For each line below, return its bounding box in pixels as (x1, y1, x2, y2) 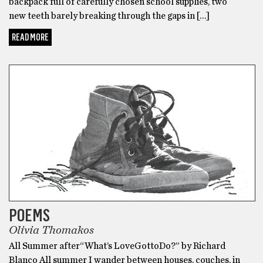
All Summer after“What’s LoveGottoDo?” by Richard (9, 241, 225, 251)
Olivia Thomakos (9, 224, 94, 237)
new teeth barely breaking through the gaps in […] (9, 11, 210, 21)
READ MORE (12, 31, 49, 43)
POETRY (11, 53, 43, 62)
